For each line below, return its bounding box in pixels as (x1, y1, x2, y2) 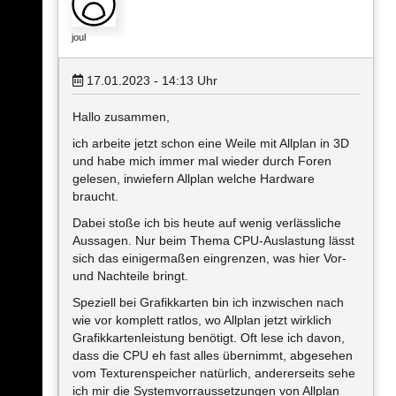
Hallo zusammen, (72, 110, 170, 124)
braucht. (72, 189, 118, 203)
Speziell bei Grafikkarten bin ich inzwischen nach (72, 295, 344, 309)
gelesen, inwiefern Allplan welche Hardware (72, 171, 315, 186)
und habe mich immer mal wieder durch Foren (72, 154, 331, 168)
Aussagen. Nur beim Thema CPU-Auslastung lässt (72, 233, 354, 247)
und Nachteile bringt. (72, 269, 188, 283)
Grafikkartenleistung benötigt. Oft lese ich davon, (72, 331, 345, 345)
